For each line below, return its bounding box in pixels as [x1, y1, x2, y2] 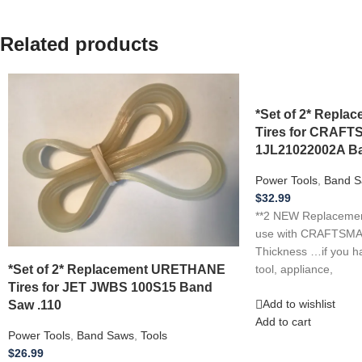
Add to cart [255, 315, 311, 329]
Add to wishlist [262, 297, 335, 311]
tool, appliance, [255, 263, 333, 276]
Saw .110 [8, 297, 61, 312]
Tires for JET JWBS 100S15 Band [8, 279, 213, 294]
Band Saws [77, 329, 134, 343]
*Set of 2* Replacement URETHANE [8, 261, 225, 276]
